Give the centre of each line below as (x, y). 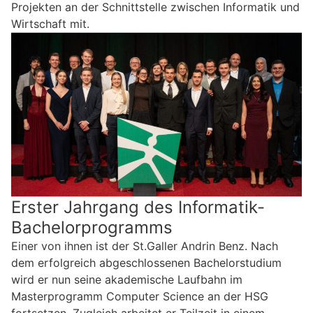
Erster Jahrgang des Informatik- (138, 207)
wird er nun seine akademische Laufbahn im (127, 279)
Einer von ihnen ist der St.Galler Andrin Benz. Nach (145, 246)
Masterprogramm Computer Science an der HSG (140, 296)
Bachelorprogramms (92, 227)
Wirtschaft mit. (50, 23)
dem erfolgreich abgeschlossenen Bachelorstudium (146, 262)
